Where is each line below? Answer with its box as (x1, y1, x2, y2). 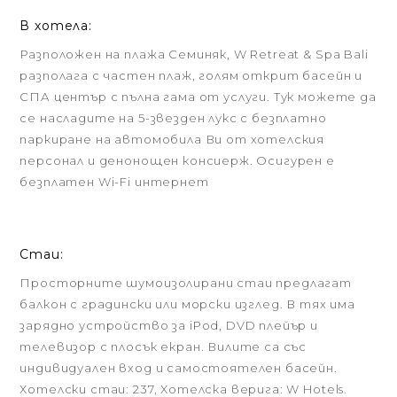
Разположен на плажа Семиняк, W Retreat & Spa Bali (19, 47, 369, 61)
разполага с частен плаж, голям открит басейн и (19, 68, 363, 82)
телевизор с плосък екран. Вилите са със (19, 339, 307, 354)
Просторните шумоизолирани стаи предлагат (19, 276, 352, 290)
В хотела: (19, 18, 92, 34)
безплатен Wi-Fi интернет (19, 175, 209, 189)
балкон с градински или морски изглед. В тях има (19, 297, 355, 311)
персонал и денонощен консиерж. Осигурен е (19, 153, 335, 167)
